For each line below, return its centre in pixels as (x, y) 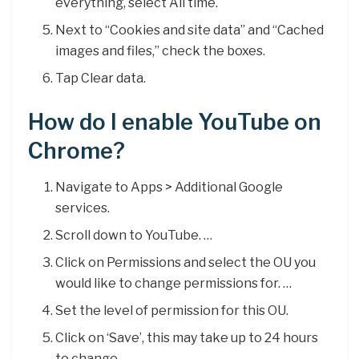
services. (83, 208)
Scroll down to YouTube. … (134, 235)
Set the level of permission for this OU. (172, 310)
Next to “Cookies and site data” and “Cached (190, 30)
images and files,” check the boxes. (161, 51)
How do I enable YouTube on (175, 123)
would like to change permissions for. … (174, 283)
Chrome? (77, 151)
